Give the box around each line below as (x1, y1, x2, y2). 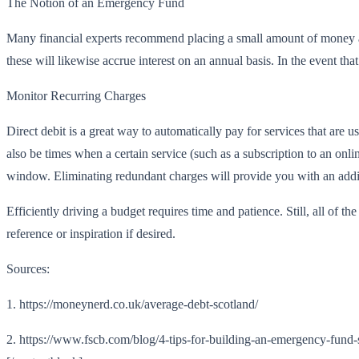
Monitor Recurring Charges (6, 88, 146, 103)
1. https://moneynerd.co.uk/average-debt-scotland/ (6, 296, 258, 311)
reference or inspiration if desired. (6, 226, 175, 240)
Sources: (6, 261, 50, 276)
